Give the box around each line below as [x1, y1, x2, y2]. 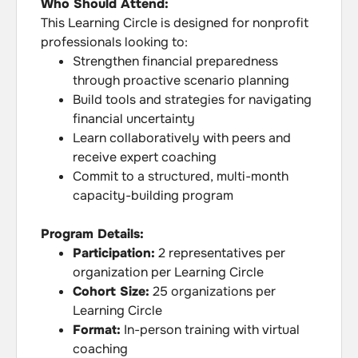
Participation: [73, 245, 155, 262]
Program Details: [41, 225, 144, 243]
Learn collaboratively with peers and [73, 129, 291, 147]
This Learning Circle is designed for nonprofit [41, 14, 308, 32]
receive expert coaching [73, 149, 217, 166]
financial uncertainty [73, 110, 195, 128]
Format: [73, 321, 121, 339]
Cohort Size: [73, 283, 149, 300]
